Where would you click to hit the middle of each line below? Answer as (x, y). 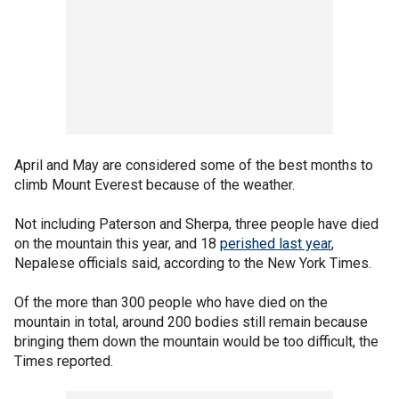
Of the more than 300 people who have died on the (171, 302)
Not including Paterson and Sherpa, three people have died (196, 224)
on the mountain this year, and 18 (117, 243)
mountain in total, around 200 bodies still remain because (191, 322)
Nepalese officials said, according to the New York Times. (195, 263)
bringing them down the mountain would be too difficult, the (196, 341)
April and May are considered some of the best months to (194, 165)
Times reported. (65, 361)
